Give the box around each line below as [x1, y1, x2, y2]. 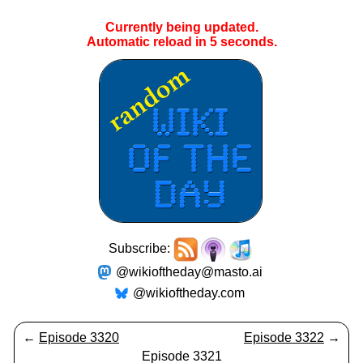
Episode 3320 [39, 331, 119, 344]
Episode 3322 [244, 331, 324, 344]
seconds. [216, 35, 277, 49]
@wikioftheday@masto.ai [115, 265, 263, 279]
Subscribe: [109, 241, 173, 256]
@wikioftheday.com [133, 286, 245, 300]
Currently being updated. [105, 20, 258, 34]
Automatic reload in [86, 35, 210, 49]
